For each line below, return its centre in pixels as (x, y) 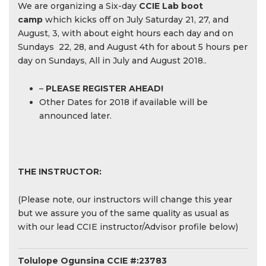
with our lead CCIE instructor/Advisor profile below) (128, 227)
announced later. (75, 116)
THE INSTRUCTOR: (60, 172)
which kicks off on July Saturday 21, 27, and (136, 20)
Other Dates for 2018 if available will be (123, 102)
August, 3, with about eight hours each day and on (126, 33)
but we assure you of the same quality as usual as (123, 213)
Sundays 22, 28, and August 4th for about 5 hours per (133, 47)
